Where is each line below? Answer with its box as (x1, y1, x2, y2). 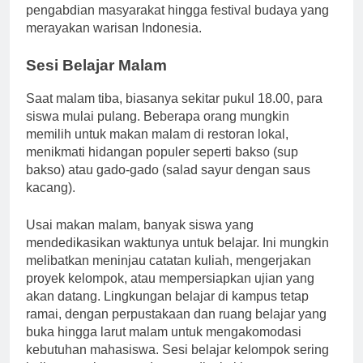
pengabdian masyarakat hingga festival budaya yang (26, 18, 329, 32)
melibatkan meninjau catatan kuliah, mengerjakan (26, 267, 311, 282)
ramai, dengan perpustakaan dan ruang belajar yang (26, 321, 327, 335)
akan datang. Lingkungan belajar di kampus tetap (26, 303, 309, 318)
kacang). (26, 194, 75, 209)
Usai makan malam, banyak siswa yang (26, 232, 254, 246)
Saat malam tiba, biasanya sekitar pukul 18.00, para (26, 105, 322, 120)
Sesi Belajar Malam (26, 71, 167, 89)
